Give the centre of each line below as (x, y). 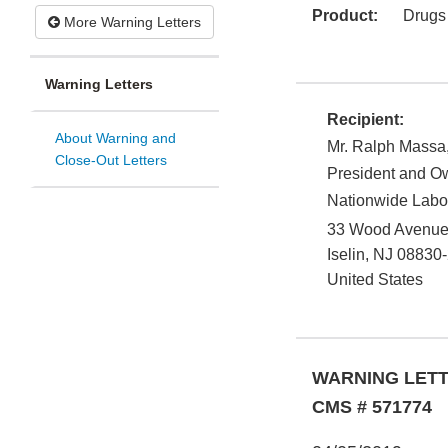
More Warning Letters (130, 22)
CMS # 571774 (372, 407)
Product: (345, 16)
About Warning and (115, 138)
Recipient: (365, 120)
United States (375, 280)
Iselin (346, 255)
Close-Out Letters (111, 160)
